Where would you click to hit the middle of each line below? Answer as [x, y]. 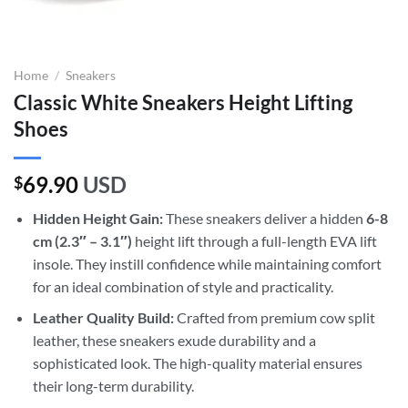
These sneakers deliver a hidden [264, 218]
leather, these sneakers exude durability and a [174, 341]
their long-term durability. [113, 386]
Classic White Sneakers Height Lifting [183, 102]
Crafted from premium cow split [274, 318]
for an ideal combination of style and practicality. [183, 286]
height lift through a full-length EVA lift [254, 240]
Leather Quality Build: [103, 318]
